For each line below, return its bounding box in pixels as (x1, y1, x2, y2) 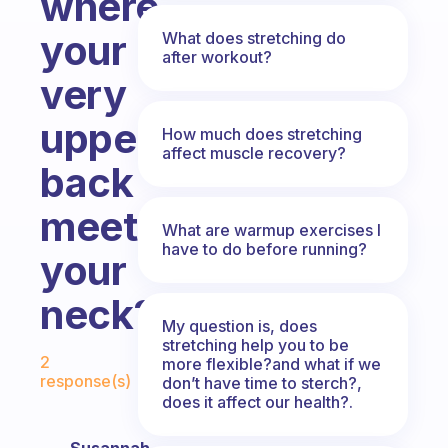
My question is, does (162, 315, 317, 336)
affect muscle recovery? (162, 142, 346, 163)
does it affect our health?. (162, 391, 353, 412)
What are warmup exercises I (162, 219, 381, 240)
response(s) (40, 371, 131, 391)
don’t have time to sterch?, (162, 372, 362, 393)
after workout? (162, 46, 272, 67)
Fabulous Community (39, 336, 226, 357)
